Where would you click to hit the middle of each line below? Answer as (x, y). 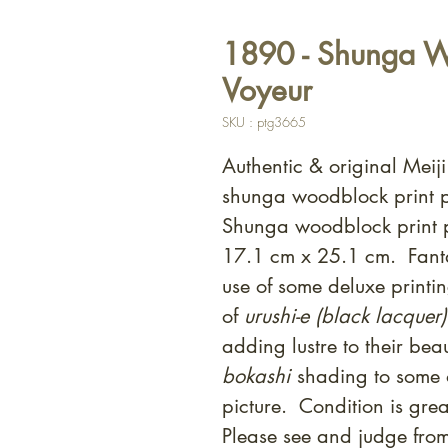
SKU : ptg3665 (264, 122)
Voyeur (267, 90)
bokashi (259, 376)
